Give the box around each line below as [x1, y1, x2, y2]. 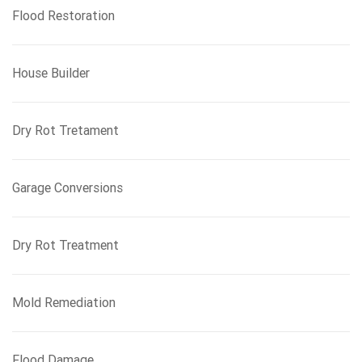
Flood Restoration [12, 8, 115, 23]
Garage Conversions [12, 180, 123, 196]
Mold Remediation [12, 295, 116, 310]
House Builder [12, 65, 90, 81]
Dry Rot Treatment [12, 238, 119, 253]
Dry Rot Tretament [12, 123, 119, 138]
